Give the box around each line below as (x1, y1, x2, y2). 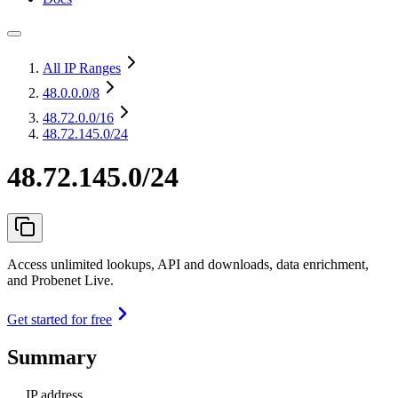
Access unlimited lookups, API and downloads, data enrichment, (7, 256, 369, 272)
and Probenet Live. (7, 272, 114, 288)
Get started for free (7, 311, 112, 327)
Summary (7, 345, 97, 369)
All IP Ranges (43, 60, 121, 76)
